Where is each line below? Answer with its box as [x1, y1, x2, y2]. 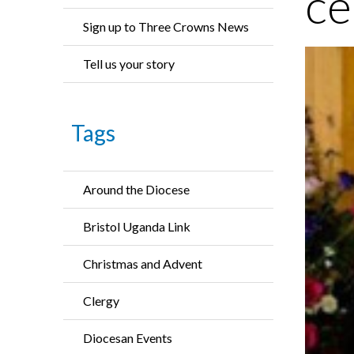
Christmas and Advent [83, 256, 202, 271]
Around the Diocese [83, 182, 190, 197]
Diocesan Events [83, 330, 172, 345]
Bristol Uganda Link [83, 219, 190, 234]
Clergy [83, 293, 119, 308]
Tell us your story [83, 56, 175, 71]
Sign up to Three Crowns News [83, 19, 249, 34]
